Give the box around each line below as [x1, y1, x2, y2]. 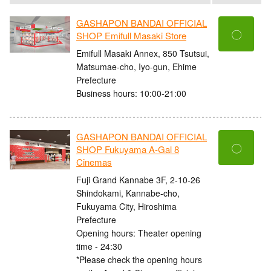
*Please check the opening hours [76, 253, 202, 266]
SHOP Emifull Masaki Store [76, 29, 186, 42]
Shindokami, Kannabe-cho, [76, 186, 180, 199]
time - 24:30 [76, 240, 122, 252]
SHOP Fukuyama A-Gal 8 [76, 143, 179, 156]
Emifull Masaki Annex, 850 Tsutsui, [76, 47, 209, 59]
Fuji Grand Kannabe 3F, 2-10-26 [76, 173, 200, 186]
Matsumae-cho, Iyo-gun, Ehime [76, 60, 197, 73]
